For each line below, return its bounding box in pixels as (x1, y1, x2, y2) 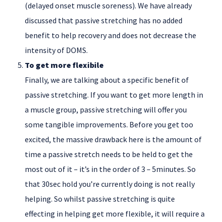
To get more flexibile (25, 60, 104, 70)
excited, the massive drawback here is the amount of (25, 134, 202, 145)
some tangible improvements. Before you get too (25, 119, 193, 130)
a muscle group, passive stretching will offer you (25, 105, 187, 115)
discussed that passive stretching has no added (25, 15, 182, 26)
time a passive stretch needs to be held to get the (25, 149, 193, 160)
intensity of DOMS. (25, 45, 88, 55)
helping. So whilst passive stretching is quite (25, 194, 175, 204)
